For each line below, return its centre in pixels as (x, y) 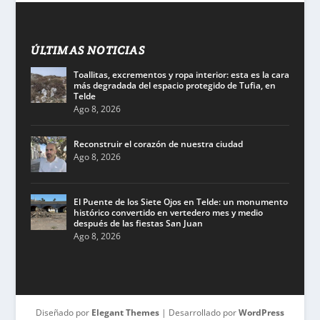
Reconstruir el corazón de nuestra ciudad (158, 144)
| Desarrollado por (199, 312)
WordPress (261, 312)
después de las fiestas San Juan (138, 223)
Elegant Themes (125, 312)
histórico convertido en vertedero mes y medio (168, 212)
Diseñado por (63, 312)
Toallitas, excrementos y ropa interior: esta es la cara (181, 74)
